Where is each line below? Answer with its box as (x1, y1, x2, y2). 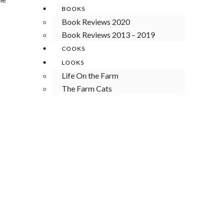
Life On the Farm (62, 71, 118, 80)
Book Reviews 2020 (62, 17, 130, 26)
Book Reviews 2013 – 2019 (62, 30, 155, 39)
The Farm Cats (62, 84, 112, 93)
